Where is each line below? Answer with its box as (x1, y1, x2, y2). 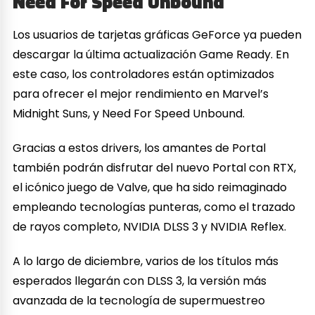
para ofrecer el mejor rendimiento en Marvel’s (13, 85, 269, 102)
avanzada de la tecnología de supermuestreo (13, 292, 266, 309)
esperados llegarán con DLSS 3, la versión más (13, 272, 267, 289)
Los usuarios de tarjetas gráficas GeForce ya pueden (13, 26, 302, 43)
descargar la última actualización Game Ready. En (13, 46, 290, 63)
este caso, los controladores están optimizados (13, 65, 275, 82)
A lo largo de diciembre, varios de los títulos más (13, 252, 279, 269)
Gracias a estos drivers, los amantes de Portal (13, 139, 266, 156)
